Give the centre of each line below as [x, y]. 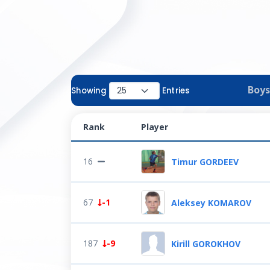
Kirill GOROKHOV [206, 243]
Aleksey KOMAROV [211, 202]
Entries [176, 90]
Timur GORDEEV [205, 162]
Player [155, 127]
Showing [89, 90]
